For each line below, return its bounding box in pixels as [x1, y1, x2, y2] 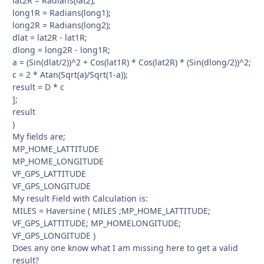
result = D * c [12, 81, 64, 93]
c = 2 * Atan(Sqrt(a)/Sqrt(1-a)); [12, 68, 128, 80]
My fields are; [12, 130, 65, 142]
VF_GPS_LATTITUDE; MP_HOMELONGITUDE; [12, 217, 181, 229]
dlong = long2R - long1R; [12, 44, 110, 55]
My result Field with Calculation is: [12, 192, 148, 204]
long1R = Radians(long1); [12, 6, 111, 18]
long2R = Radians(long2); [12, 19, 111, 31]
